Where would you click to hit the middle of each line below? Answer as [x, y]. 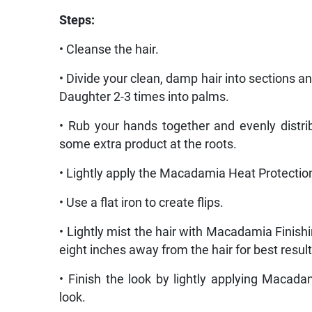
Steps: [77, 20]
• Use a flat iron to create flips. [142, 202]
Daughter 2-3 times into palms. [145, 96]
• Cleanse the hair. [109, 49]
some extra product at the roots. [148, 144]
